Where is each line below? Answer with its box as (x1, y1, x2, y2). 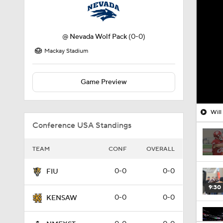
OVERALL (146, 145, 175, 153)
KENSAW (46, 194, 77, 203)
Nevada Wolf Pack (69, 32, 127, 41)
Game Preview (80, 78, 127, 87)
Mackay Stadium (44, 47, 88, 55)
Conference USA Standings (32, 120, 131, 130)
